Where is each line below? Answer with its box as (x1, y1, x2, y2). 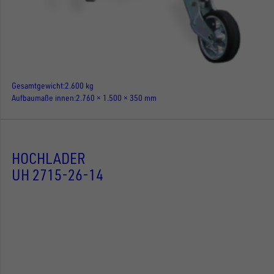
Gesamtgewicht (12, 80, 63, 91)
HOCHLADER (12, 149, 86, 168)
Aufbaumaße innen (12, 92, 74, 103)
